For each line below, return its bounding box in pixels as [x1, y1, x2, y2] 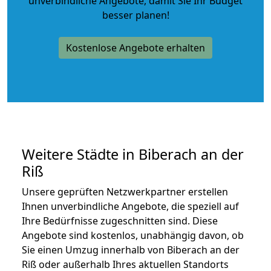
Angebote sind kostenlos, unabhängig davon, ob [22, 228, 244, 242]
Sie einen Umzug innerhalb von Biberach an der [22, 243, 240, 256]
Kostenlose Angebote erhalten [66, 41, 205, 54]
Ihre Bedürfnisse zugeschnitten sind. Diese [22, 214, 218, 227]
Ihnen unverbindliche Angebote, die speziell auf [22, 199, 239, 213]
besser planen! [102, 8, 169, 22]
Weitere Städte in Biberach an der [22, 144, 244, 164]
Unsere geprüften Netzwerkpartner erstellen [22, 184, 228, 198]
